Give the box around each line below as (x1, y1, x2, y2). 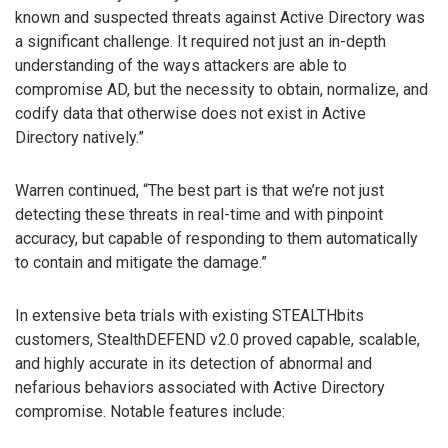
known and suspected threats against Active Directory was (15, 8, 425, 28)
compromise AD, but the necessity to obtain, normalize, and (15, 80, 428, 100)
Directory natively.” (15, 128, 144, 148)
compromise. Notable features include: (15, 402, 285, 422)
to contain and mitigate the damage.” (15, 253, 267, 273)
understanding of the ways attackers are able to (15, 56, 347, 76)
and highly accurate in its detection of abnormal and (15, 354, 372, 374)
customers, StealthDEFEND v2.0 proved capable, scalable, (15, 330, 420, 350)
